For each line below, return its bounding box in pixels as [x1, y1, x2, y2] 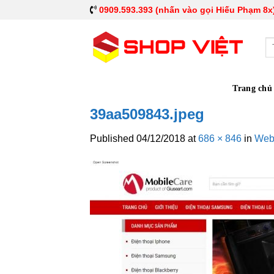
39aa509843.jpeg [90, 106, 204, 122]
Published [90, 133, 136, 144]
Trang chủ [232, 83, 272, 93]
